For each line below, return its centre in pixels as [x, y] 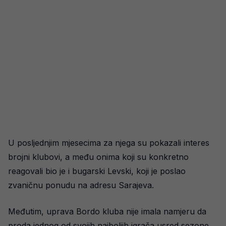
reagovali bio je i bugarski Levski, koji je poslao [97, 171]
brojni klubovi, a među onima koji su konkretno [98, 157]
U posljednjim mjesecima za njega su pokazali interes [109, 143]
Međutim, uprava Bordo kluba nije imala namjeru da [107, 211]
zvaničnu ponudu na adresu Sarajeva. [81, 185]
